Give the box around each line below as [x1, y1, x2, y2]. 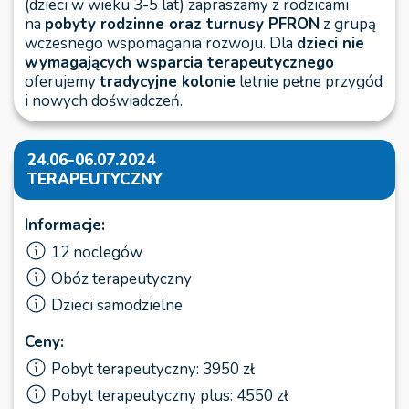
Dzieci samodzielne [51, 295, 183, 316]
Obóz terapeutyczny [51, 268, 192, 289]
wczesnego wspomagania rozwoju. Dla [25, 33, 297, 54]
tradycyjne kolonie [100, 71, 236, 92]
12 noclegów [51, 242, 142, 263]
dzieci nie [297, 33, 364, 54]
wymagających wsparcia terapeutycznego [25, 52, 334, 73]
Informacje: [25, 215, 105, 236]
